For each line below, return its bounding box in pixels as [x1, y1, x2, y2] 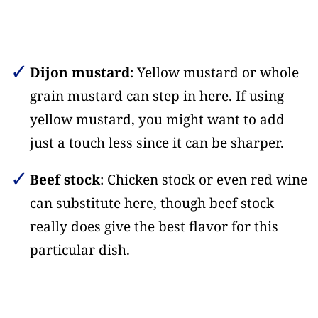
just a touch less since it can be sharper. [29, 133, 284, 153]
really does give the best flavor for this [29, 217, 278, 236]
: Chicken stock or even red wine [99, 170, 307, 190]
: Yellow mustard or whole [129, 63, 299, 82]
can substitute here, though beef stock [29, 194, 274, 213]
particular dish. [29, 241, 130, 260]
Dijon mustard [29, 63, 130, 82]
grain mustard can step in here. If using [29, 87, 284, 106]
